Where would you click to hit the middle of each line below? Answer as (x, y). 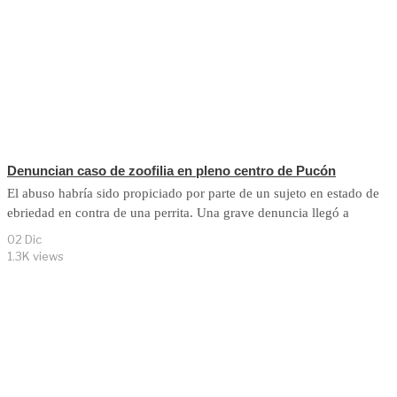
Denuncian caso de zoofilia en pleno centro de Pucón (171, 170)
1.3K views (35, 256)
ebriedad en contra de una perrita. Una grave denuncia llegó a (178, 212)
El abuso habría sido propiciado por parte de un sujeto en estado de (193, 193)
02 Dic (24, 239)
